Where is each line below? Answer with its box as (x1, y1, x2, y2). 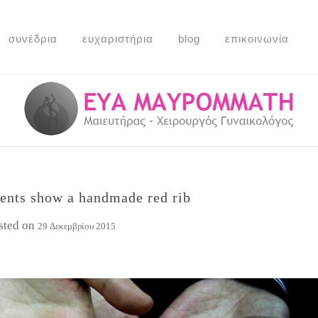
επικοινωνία (225, 33, 289, 45)
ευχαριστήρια (82, 33, 153, 45)
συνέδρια (9, 33, 57, 45)
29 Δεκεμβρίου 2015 (38, 221, 116, 231)
